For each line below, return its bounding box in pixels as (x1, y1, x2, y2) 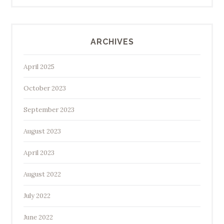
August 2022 (23, 170, 61, 179)
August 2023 (23, 126, 61, 135)
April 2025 (23, 62, 54, 71)
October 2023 (23, 83, 66, 92)
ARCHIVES (90, 36, 134, 46)
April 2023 (23, 148, 54, 157)
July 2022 (23, 191, 50, 200)
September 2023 (23, 105, 74, 114)
